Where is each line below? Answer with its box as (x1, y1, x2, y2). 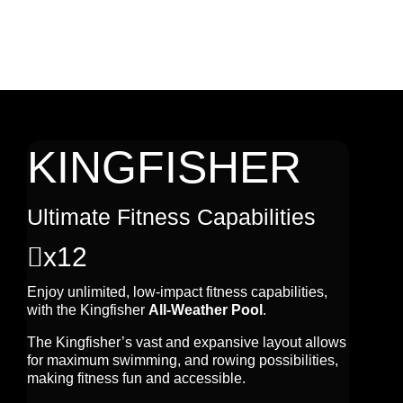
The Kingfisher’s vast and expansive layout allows (27, 335, 346, 350)
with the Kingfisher (27, 302, 148, 318)
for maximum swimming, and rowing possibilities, (27, 353, 338, 368)
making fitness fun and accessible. (27, 371, 246, 386)
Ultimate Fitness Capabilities (27, 204, 316, 229)
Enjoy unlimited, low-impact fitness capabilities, (27, 284, 327, 300)
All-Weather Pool (148, 302, 263, 318)
